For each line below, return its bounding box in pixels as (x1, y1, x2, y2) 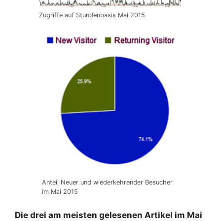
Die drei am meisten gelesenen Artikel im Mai (15, 210, 202, 220)
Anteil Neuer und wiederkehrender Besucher (41, 179, 173, 186)
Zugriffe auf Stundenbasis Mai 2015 (39, 11, 145, 19)
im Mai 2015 (41, 188, 78, 196)
